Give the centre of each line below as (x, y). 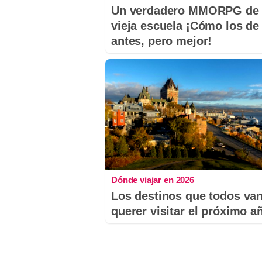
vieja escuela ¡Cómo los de (185, 26)
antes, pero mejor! (162, 41)
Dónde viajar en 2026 (153, 180)
